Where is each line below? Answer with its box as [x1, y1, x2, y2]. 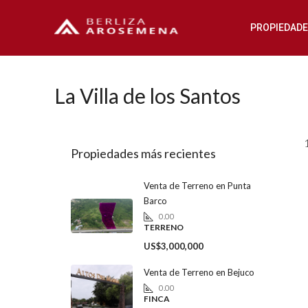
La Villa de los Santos [54, 83, 241, 108]
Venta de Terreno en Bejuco [144, 267, 254, 278]
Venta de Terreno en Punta [144, 180, 251, 191]
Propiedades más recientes [71, 146, 216, 161]
